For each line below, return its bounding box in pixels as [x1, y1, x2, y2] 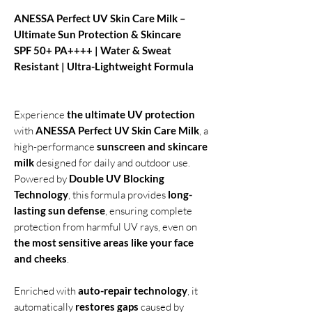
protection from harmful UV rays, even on [14, 220, 197, 233]
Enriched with [14, 284, 78, 297]
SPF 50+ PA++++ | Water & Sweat [14, 44, 171, 56]
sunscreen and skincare [97, 140, 208, 153]
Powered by [14, 172, 69, 185]
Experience [14, 108, 67, 121]
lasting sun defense [14, 204, 105, 217]
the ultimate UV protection [67, 108, 195, 120]
